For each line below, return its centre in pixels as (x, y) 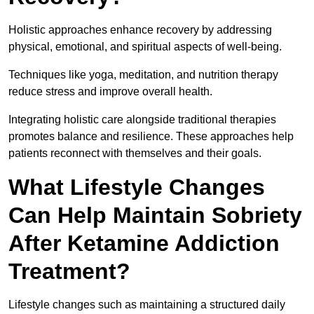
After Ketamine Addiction (144, 244)
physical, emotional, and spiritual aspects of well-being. (146, 47)
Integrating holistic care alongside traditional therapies (142, 120)
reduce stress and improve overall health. (112, 92)
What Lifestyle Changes (137, 187)
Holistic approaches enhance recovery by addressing (140, 30)
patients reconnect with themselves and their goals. (135, 153)
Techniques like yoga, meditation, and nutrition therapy (143, 75)
